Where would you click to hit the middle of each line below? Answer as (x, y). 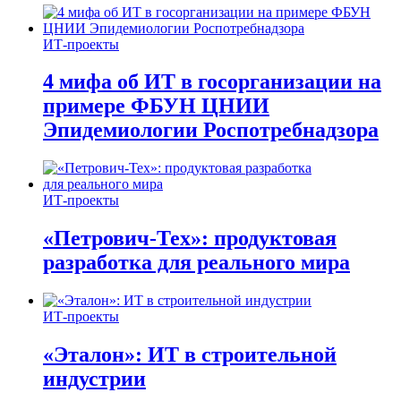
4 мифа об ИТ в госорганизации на (212, 82)
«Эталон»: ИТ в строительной (190, 355)
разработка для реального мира (196, 263)
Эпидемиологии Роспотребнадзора (211, 130)
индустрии (94, 379)
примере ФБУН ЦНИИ (156, 106)
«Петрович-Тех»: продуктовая (190, 239)
